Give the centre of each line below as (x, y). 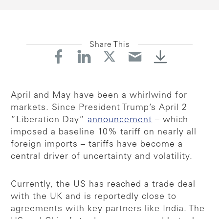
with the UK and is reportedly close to (94, 197)
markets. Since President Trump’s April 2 (99, 108)
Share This (109, 45)
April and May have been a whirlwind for (99, 96)
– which (170, 120)
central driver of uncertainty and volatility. (102, 157)
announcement (120, 120)
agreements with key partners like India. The (108, 209)
